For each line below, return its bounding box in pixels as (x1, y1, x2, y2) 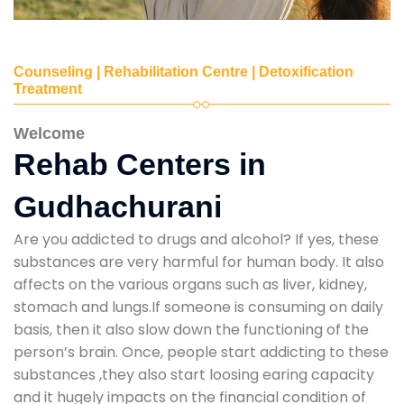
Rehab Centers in (14, 146, 266, 181)
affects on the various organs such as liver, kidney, (14, 273, 367, 295)
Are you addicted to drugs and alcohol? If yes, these (14, 228, 379, 250)
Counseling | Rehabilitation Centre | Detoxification (14, 63, 353, 79)
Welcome (14, 124, 85, 142)
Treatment (14, 80, 82, 96)
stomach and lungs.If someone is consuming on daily (14, 296, 383, 317)
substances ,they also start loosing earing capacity (14, 363, 374, 385)
